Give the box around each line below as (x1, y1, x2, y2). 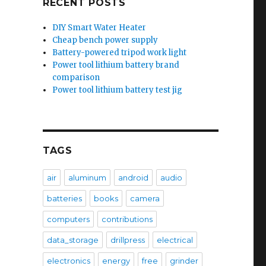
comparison (52, 72, 100, 83)
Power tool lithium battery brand (52, 60, 180, 70)
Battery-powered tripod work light (52, 47, 187, 58)
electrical (156, 235, 193, 245)
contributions (101, 214, 153, 224)
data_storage (46, 235, 99, 245)
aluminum (68, 173, 106, 182)
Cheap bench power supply (52, 35, 159, 45)
